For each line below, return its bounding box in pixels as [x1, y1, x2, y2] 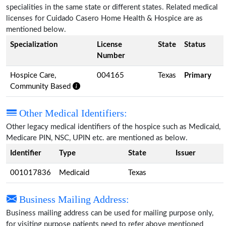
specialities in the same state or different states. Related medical [6, 3, 218, 11]
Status [184, 40, 206, 48]
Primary [184, 71, 211, 79]
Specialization [10, 40, 58, 48]
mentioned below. [6, 25, 66, 33]
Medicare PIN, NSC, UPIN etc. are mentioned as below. [6, 134, 188, 142]
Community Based [10, 82, 73, 90]
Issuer [176, 149, 196, 157]
